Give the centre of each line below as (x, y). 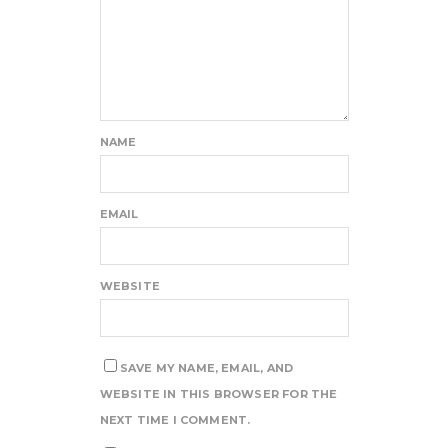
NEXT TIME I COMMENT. (175, 420)
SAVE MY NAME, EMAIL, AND (206, 368)
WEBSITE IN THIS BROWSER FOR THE (218, 394)
